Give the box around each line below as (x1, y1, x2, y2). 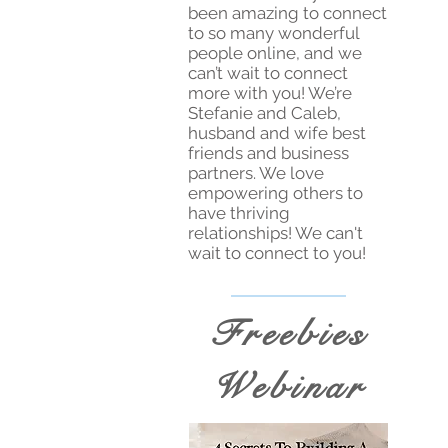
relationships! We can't (188, 223, 363, 244)
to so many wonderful (188, 23, 359, 44)
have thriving (188, 203, 290, 224)
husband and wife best (188, 123, 366, 144)
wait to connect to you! (188, 243, 366, 264)
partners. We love (188, 163, 324, 184)
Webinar (211, 365, 366, 411)
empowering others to (188, 183, 363, 204)
